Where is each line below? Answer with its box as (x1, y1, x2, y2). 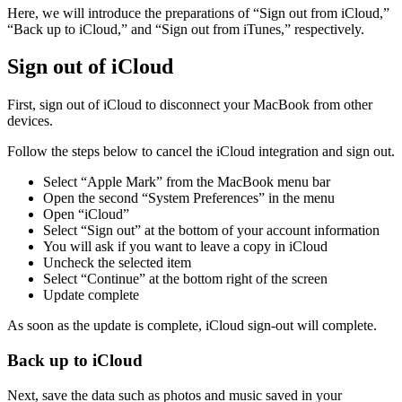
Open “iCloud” (43, 206, 129, 223)
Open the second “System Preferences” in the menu (43, 190, 335, 206)
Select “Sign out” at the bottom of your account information (43, 223, 380, 239)
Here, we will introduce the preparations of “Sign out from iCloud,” (7, 4, 389, 21)
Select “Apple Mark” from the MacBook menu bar (43, 174, 330, 190)
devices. (7, 113, 53, 129)
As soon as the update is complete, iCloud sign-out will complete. (7, 318, 377, 334)
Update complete (43, 287, 139, 303)
